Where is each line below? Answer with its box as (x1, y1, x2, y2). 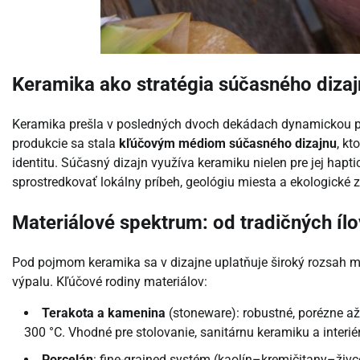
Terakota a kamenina (42, 305, 166, 321)
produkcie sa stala (12, 136, 119, 152)
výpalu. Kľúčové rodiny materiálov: (12, 274, 207, 290)
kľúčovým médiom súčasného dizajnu (119, 136, 337, 152)
